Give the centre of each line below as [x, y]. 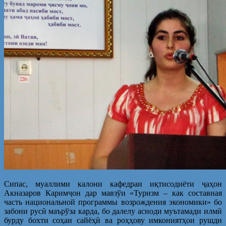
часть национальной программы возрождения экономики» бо [113, 202]
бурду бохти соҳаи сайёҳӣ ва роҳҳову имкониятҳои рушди [113, 220]
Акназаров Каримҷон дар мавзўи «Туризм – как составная [113, 193]
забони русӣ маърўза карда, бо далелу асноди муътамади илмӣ [113, 211]
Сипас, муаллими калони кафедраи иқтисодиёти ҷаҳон [113, 184]
